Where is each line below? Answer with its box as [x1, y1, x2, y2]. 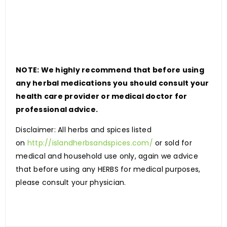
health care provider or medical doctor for [16, 91, 187, 102]
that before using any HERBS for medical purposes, [16, 164, 201, 175]
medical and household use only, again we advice [16, 151, 198, 162]
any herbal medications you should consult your [16, 78, 209, 89]
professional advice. [16, 104, 98, 115]
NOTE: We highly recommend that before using [16, 65, 204, 75]
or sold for [153, 138, 192, 148]
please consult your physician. [16, 177, 126, 188]
